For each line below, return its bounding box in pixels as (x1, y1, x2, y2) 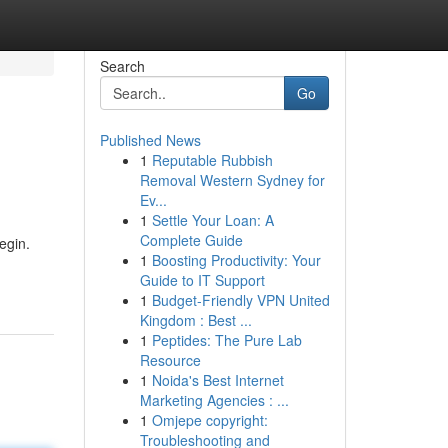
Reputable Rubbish (151, 150, 273, 170)
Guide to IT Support (139, 270, 265, 290)
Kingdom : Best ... (139, 310, 252, 330)
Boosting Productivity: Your (151, 250, 321, 270)
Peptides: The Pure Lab (151, 330, 302, 350)
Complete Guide (139, 230, 243, 250)
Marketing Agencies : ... (139, 390, 289, 410)
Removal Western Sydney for (139, 170, 325, 190)
